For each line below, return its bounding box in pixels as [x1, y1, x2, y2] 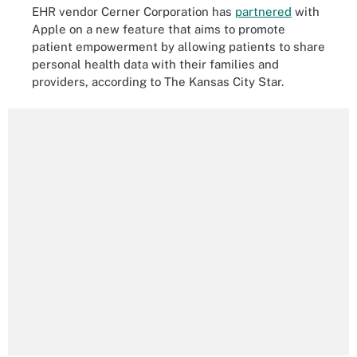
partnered [235, 4, 292, 18]
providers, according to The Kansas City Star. [32, 74, 284, 88]
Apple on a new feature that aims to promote [32, 22, 285, 36]
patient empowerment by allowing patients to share [32, 39, 325, 53]
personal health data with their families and [32, 57, 279, 71]
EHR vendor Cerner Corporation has [32, 4, 235, 18]
